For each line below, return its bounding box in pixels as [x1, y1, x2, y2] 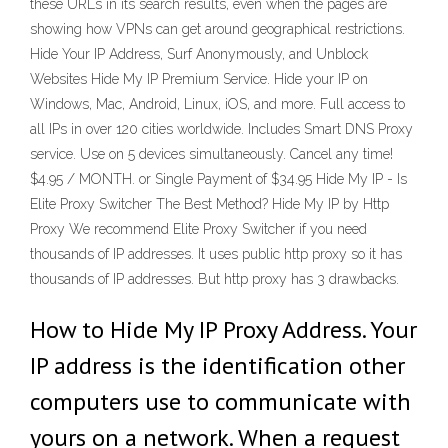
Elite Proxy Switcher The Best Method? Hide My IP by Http [30, 196, 389, 212]
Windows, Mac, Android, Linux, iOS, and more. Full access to [30, 96, 405, 112]
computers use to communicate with [30, 386, 411, 417]
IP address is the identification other [30, 350, 405, 381]
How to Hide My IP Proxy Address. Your [30, 314, 417, 345]
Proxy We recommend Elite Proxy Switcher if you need [30, 221, 367, 237]
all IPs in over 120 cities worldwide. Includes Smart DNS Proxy [30, 121, 413, 137]
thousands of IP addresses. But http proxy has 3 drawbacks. [30, 271, 399, 287]
